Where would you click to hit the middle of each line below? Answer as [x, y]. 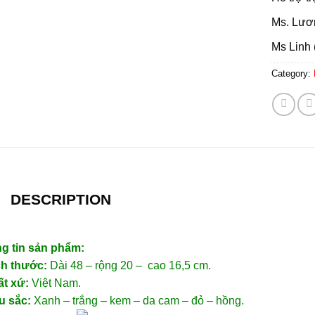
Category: [292, 73]
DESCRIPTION [60, 200]
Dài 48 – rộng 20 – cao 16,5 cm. [129, 265]
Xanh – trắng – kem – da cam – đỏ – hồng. [137, 300]
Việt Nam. [54, 283]
